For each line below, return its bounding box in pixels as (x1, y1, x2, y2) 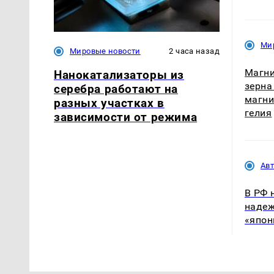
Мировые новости (70, 46, 141, 56)
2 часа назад (169, 46, 220, 56)
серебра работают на (54, 81, 178, 96)
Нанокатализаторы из (54, 67, 184, 82)
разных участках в (54, 95, 165, 110)
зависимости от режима (54, 109, 198, 124)
